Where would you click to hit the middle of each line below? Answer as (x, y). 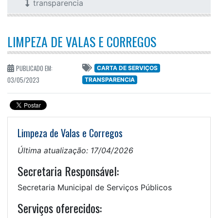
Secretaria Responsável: (68, 171)
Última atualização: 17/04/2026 (75, 151)
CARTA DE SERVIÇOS (127, 68)
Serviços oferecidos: (60, 208)
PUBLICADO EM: (34, 69)
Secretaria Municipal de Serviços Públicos (95, 188)
